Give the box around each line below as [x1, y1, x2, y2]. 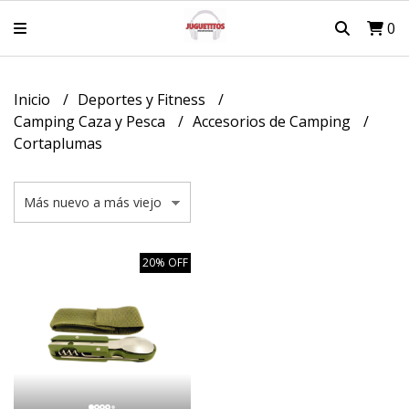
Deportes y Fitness [78, 89, 209, 110]
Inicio [14, 89, 54, 110]
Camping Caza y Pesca [14, 111, 169, 131]
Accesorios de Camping [193, 111, 354, 131]
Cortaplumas [14, 133, 102, 153]
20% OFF [142, 255, 188, 270]
